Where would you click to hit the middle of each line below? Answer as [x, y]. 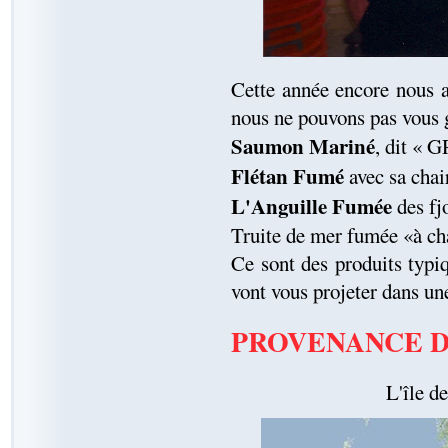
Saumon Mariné [303, 146]
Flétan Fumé [287, 176]
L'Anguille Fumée [311, 206]
